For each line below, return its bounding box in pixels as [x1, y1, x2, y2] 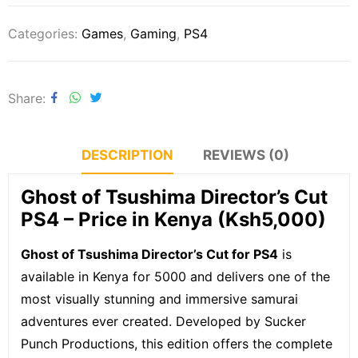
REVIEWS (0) [203, 146, 289, 163]
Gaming [130, 25, 177, 42]
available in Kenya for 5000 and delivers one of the [21, 268, 330, 284]
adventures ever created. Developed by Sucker [21, 312, 306, 329]
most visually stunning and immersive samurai [21, 290, 298, 307]
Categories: [8, 25, 82, 42]
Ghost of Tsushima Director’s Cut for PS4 [21, 245, 278, 262]
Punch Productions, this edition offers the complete [21, 335, 332, 352]
